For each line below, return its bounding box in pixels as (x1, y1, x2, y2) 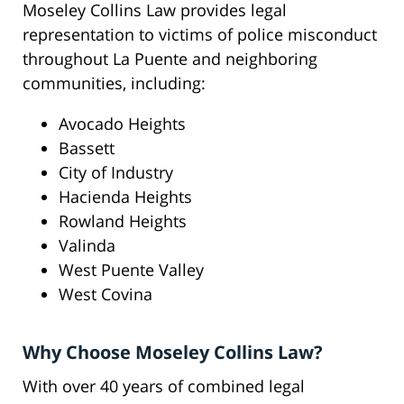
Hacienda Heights (59, 186, 192, 208)
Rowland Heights (59, 210, 187, 233)
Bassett (59, 137, 115, 160)
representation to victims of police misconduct (23, 23, 377, 46)
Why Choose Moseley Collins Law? (23, 340, 323, 365)
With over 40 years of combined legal (23, 375, 305, 398)
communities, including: (23, 72, 206, 95)
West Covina (59, 283, 152, 306)
